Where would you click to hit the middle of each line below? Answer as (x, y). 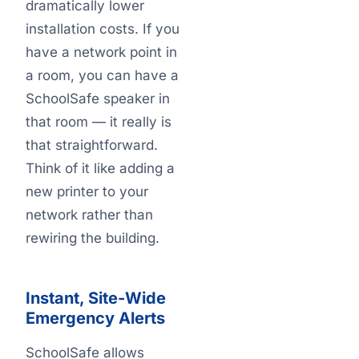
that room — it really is (99, 122)
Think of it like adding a (100, 168)
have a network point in (101, 52)
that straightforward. (92, 145)
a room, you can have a (102, 75)
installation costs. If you (103, 29)
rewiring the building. (93, 238)
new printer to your (87, 192)
